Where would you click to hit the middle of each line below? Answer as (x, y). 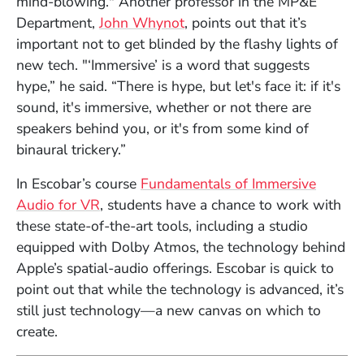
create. (37, 331)
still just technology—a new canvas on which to (169, 310)
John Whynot (142, 22)
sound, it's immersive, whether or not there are (164, 107)
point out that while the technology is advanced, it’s (180, 289)
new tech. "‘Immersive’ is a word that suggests (163, 65)
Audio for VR (58, 204)
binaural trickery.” (71, 149)
